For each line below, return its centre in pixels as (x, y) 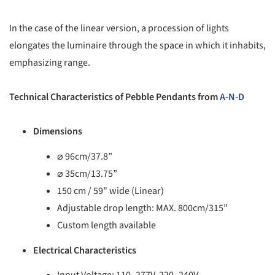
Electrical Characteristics (85, 250)
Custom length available (107, 225)
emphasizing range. (50, 63)
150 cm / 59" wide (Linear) (111, 191)
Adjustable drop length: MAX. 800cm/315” (143, 208)
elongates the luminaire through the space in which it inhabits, (137, 46)
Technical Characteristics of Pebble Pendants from (114, 97)
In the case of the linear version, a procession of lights (119, 29)
